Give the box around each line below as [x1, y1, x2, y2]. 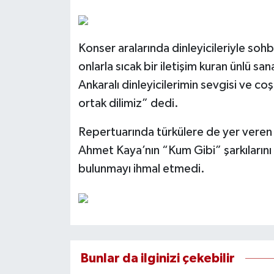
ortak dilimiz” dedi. [78, 97, 179, 110]
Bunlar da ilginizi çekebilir [80, 252, 235, 265]
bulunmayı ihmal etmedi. [78, 163, 205, 176]
